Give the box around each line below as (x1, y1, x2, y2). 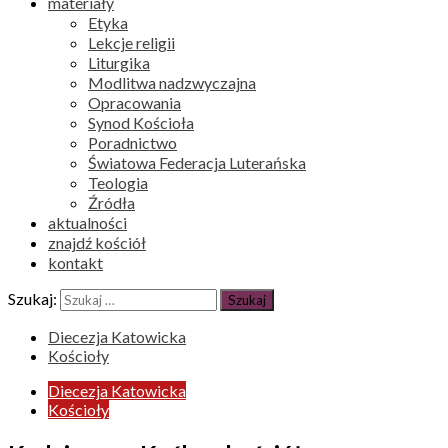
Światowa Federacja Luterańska (88, 153, 306, 172)
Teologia (88, 173, 148, 192)
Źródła (88, 193, 135, 212)
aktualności (48, 213, 127, 232)
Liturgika (88, 53, 150, 72)
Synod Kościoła (88, 113, 194, 132)
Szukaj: (8, 289, 57, 308)
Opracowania (88, 93, 181, 112)
